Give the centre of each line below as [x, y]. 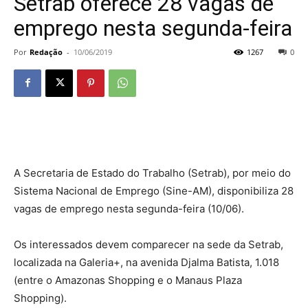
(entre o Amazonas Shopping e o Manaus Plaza [128, 280]
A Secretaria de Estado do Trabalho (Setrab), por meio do [152, 173]
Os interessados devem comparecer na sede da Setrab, [148, 244]
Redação [46, 52]
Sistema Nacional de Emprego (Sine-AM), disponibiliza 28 [154, 190]
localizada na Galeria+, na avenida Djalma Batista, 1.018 [146, 262]
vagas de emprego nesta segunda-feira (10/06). [129, 208]
